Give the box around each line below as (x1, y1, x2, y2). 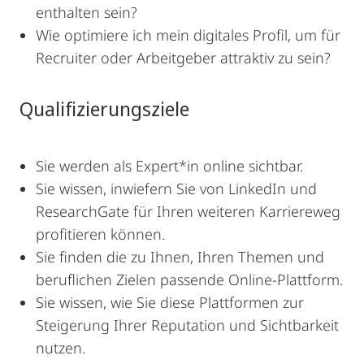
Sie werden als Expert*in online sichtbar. (36, 156, 303, 175)
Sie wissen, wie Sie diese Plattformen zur (36, 292, 304, 312)
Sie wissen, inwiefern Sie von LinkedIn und (36, 179, 317, 198)
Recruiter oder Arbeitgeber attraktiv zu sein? (36, 48, 331, 67)
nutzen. (36, 338, 85, 357)
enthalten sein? (36, 2, 137, 22)
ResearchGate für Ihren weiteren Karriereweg (36, 201, 340, 221)
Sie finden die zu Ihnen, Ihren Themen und (36, 247, 324, 266)
